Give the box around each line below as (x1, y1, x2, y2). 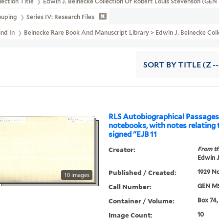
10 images (64, 171, 90, 179)
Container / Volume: (109, 196, 175, 206)
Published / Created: (109, 168, 177, 177)
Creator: (109, 145, 136, 154)
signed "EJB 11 (109, 130, 157, 139)
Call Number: (109, 182, 152, 192)
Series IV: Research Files (26, 13, 94, 21)
